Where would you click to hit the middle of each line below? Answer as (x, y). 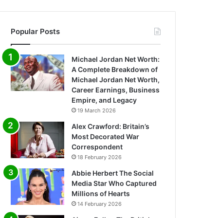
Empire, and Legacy (104, 100)
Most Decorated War (106, 137)
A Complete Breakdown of (115, 70)
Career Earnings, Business (116, 90)
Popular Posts (36, 32)
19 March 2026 (97, 111)
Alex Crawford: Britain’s (111, 127)
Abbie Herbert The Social (113, 173)
